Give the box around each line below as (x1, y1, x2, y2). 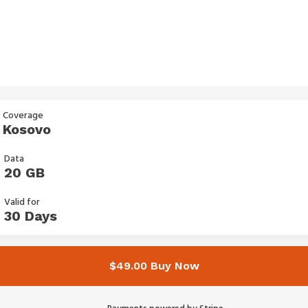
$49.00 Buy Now (109, 259, 199, 272)
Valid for (4, 195, 40, 210)
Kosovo (3, 121, 51, 137)
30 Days (4, 208, 57, 224)
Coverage (3, 108, 43, 124)
